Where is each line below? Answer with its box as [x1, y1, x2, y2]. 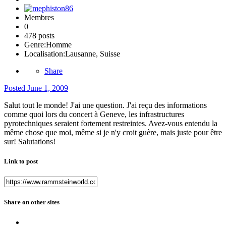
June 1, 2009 [27, 83, 68, 92]
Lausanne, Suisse [65, 49, 120, 58]
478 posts [24, 31, 54, 40]
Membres [24, 13, 54, 22]
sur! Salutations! [4, 137, 55, 146]
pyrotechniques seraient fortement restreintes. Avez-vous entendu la [4, 119, 217, 128]
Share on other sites [4, 198, 60, 206]
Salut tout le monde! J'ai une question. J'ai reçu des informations [4, 100, 207, 109]
